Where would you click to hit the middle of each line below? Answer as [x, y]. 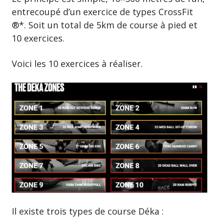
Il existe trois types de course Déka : [88, 211]
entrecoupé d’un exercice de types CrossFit [102, 11]
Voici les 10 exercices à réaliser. [77, 63]
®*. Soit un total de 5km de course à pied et [105, 25]
